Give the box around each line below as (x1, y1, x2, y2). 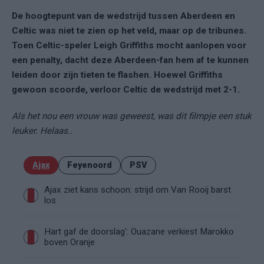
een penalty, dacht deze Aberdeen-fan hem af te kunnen (12, 55, 249, 65)
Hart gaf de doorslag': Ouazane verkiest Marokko (44, 226, 234, 237)
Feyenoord (67, 160, 112, 170)
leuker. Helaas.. (12, 126, 72, 136)
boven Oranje (44, 237, 95, 247)
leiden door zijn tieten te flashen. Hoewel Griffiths (12, 70, 223, 80)
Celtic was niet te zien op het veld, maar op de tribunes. (12, 25, 246, 36)
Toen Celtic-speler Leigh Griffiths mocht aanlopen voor (12, 40, 246, 51)
